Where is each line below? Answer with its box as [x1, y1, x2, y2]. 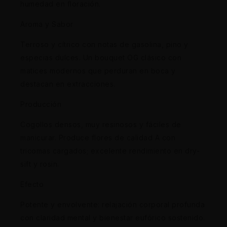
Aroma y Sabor [20, 19, 73, 28]
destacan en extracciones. [20, 79, 116, 88]
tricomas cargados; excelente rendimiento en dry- [20, 146, 200, 155]
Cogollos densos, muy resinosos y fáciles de [20, 120, 181, 129]
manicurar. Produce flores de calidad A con [20, 133, 175, 142]
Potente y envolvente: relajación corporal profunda [20, 200, 205, 209]
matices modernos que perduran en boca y [20, 66, 176, 75]
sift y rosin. [20, 159, 59, 168]
